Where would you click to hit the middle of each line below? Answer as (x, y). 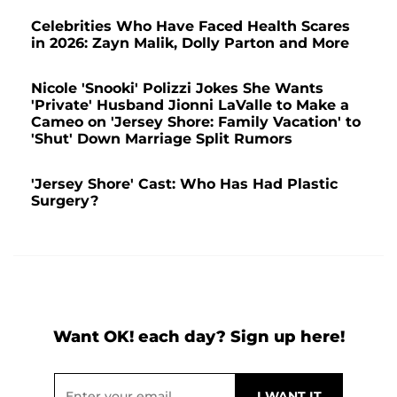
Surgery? (65, 201)
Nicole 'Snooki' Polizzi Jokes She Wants (177, 89)
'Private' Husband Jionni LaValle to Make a (190, 105)
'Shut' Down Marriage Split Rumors (162, 139)
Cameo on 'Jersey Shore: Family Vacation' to (196, 122)
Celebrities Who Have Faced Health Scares (191, 27)
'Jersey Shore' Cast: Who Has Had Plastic (184, 184)
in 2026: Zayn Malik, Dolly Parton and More (190, 43)
